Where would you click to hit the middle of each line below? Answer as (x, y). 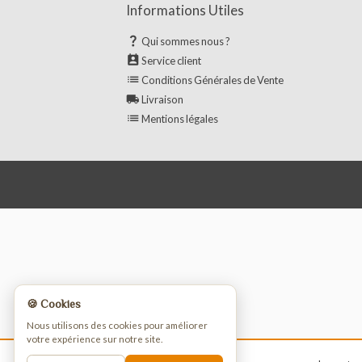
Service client (186, 160)
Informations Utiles (201, 106)
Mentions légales (196, 223)
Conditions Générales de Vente (231, 182)
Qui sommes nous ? (202, 139)
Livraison (177, 202)
